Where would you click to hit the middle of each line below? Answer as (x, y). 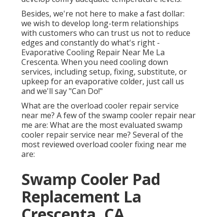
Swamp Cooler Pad (91, 179)
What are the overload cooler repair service (100, 106)
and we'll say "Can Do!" (62, 91)
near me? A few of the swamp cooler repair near (108, 116)
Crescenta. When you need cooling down (95, 62)
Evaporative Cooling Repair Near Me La (93, 53)
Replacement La (81, 197)
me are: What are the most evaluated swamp (102, 125)
